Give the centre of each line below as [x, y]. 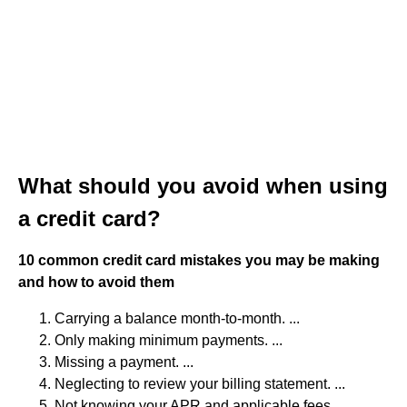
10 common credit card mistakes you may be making [199, 260]
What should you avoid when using [203, 186]
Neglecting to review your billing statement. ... [200, 384]
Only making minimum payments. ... [169, 340]
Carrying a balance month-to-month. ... [177, 318]
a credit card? [89, 218]
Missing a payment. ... [124, 362]
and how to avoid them [96, 282]
